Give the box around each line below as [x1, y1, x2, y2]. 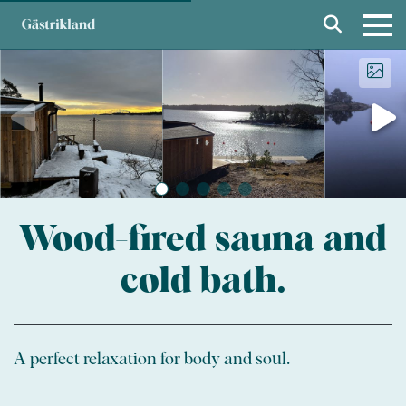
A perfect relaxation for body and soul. [14, 350, 290, 368]
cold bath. [120, 263, 286, 299]
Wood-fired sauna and [19, 221, 387, 257]
